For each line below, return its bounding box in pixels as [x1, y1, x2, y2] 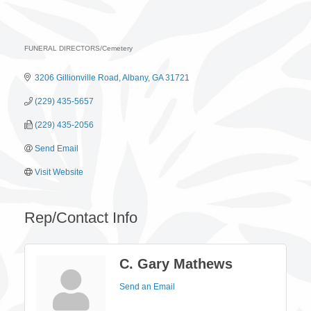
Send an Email [119, 281, 175, 292]
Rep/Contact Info [24, 208, 137, 226]
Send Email [35, 143, 78, 153]
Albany [122, 72, 148, 83]
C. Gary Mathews [119, 255, 233, 271]
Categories [24, 53, 90, 69]
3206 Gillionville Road [35, 72, 119, 83]
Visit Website [35, 167, 83, 177]
